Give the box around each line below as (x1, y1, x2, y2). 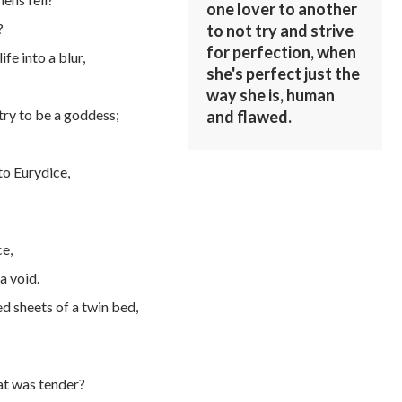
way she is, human (206, 85, 336, 106)
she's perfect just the (206, 64, 361, 84)
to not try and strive (206, 21, 354, 41)
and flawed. (206, 107, 293, 127)
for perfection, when (206, 42, 357, 63)
